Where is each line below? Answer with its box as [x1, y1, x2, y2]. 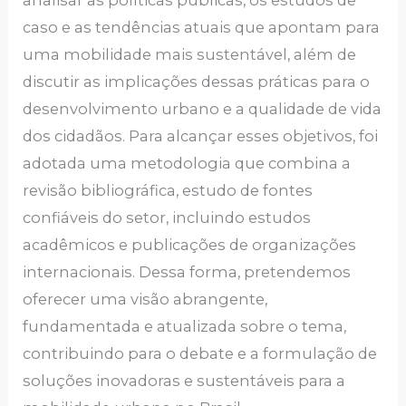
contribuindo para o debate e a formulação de [23, 344, 378, 363]
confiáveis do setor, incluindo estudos [23, 208, 312, 227]
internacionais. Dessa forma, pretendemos [23, 263, 352, 282]
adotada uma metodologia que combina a [23, 154, 352, 173]
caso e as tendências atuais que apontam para [23, 18, 381, 37]
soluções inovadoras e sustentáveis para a [23, 372, 346, 391]
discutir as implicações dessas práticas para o [23, 72, 371, 92]
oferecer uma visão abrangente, [23, 290, 268, 309]
